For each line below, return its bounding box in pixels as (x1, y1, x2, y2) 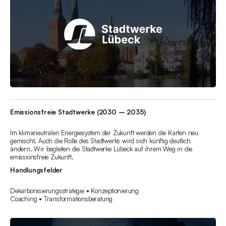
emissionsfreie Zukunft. (10, 153, 74, 161)
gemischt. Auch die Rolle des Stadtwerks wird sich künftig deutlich (10, 137, 191, 145)
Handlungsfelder (10, 166, 63, 175)
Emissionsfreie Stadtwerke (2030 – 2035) (10, 108, 146, 117)
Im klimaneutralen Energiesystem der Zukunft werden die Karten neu (10, 129, 198, 137)
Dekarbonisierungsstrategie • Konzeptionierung (10, 187, 139, 195)
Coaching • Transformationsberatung (10, 195, 113, 203)
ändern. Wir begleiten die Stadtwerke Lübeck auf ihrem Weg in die (10, 145, 193, 153)
